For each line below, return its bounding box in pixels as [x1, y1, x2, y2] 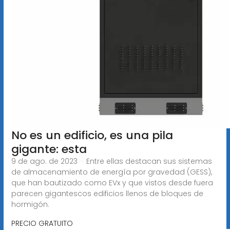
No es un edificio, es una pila [11, 127, 173, 143]
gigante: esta [11, 141, 87, 157]
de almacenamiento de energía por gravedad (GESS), [11, 166, 212, 177]
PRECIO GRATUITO [11, 218, 73, 228]
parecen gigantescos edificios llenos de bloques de [11, 188, 203, 199]
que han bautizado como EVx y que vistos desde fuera [11, 177, 213, 188]
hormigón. [11, 199, 49, 209]
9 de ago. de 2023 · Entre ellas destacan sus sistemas [11, 156, 212, 166]
